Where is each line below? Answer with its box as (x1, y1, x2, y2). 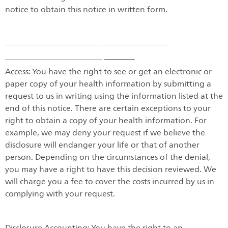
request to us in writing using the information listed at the (5, 90, 223, 103)
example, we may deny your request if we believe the (5, 126, 205, 140)
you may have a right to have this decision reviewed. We (5, 163, 216, 177)
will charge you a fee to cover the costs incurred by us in (5, 175, 214, 189)
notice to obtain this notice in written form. (5, 3, 167, 16)
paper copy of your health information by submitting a (5, 77, 211, 91)
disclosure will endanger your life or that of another (5, 138, 199, 152)
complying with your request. (5, 187, 115, 201)
